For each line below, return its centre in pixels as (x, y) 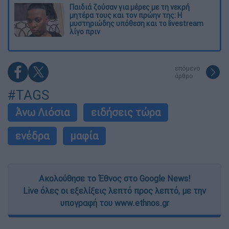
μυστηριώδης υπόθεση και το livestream (136, 23)
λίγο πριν (85, 31)
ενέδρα (32, 135)
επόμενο (188, 68)
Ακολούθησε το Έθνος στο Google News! (114, 178)
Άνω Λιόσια (42, 112)
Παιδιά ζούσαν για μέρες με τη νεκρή (130, 7)
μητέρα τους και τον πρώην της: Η (126, 15)
